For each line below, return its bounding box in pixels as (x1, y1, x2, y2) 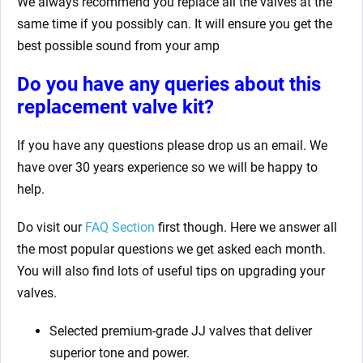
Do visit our (17, 220, 85, 236)
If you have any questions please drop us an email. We (17, 138, 327, 154)
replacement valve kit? (17, 96, 214, 119)
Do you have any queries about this (17, 73, 321, 96)
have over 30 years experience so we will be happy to (17, 160, 318, 176)
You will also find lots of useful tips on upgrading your (17, 263, 325, 280)
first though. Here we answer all (155, 220, 337, 236)
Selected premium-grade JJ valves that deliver (49, 323, 312, 340)
